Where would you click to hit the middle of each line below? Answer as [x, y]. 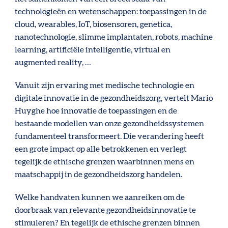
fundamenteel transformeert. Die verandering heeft [110, 136]
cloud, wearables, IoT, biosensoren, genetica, [94, 24]
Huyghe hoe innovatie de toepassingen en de [96, 111]
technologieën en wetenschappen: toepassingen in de [111, 11]
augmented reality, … [53, 62]
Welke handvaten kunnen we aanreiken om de [100, 197]
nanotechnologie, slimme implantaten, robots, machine [114, 37]
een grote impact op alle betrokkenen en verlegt [101, 149]
